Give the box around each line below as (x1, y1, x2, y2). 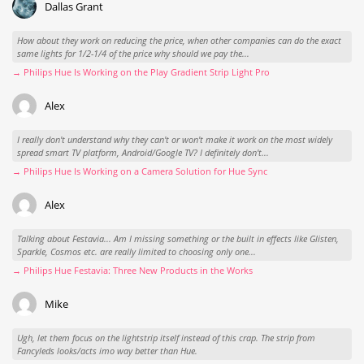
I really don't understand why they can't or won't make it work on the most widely (16, 132, 332, 145)
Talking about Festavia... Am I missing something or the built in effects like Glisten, (16, 232, 339, 245)
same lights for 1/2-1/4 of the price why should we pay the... (16, 46, 249, 59)
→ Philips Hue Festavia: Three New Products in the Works (12, 264, 253, 277)
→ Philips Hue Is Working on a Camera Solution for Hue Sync (12, 165, 267, 178)
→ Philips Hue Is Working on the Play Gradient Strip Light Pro (12, 66, 270, 79)
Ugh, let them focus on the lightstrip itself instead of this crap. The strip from (16, 331, 315, 344)
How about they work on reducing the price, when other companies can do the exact (16, 33, 341, 46)
